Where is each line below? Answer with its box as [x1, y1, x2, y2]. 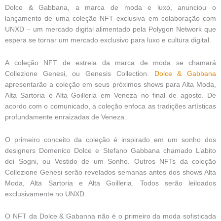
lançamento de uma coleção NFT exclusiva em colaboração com [5, 14, 216, 22]
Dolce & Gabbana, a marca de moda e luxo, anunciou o [5, 3, 216, 11]
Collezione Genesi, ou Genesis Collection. [5, 70, 154, 77]
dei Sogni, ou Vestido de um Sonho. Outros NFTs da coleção [5, 157, 216, 165]
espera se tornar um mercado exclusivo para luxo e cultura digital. [5, 36, 211, 44]
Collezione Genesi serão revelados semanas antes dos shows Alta [5, 168, 216, 176]
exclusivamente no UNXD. [5, 190, 86, 198]
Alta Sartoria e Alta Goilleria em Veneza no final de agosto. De [5, 91, 216, 99]
